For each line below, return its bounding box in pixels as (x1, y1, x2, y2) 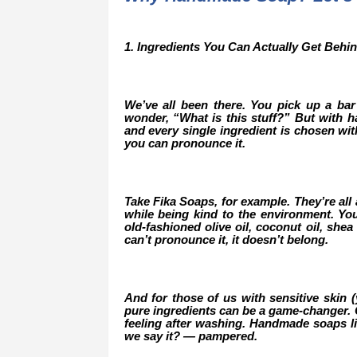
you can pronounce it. (124, 136, 245, 150)
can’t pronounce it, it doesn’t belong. (124, 233, 328, 246)
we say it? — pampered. (124, 329, 257, 343)
